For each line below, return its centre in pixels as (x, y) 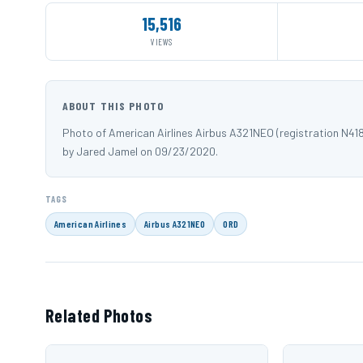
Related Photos (99, 316)
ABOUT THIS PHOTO (113, 106)
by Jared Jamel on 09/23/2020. (140, 152)
